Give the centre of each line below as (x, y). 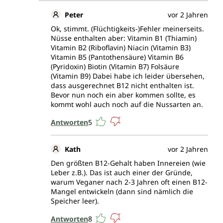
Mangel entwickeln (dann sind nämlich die (122, 192)
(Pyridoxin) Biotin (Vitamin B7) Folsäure (115, 67)
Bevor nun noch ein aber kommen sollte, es (123, 95)
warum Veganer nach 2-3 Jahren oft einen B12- (129, 182)
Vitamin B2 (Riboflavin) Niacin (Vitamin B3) (121, 48)
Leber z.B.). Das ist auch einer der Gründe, (122, 173)
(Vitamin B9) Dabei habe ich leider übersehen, (128, 76)
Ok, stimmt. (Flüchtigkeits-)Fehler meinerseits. (127, 29)
